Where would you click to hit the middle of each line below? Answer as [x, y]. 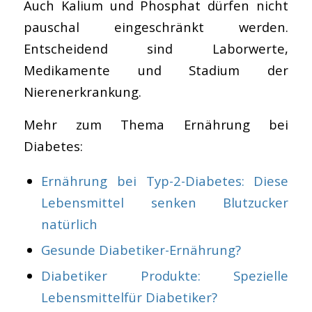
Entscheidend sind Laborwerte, [156, 49]
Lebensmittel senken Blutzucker [165, 202]
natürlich [69, 224]
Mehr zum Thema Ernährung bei [156, 124]
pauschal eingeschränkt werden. [156, 27]
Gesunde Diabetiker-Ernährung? [141, 249]
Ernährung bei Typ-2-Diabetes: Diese [165, 180]
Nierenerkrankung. [82, 92]
